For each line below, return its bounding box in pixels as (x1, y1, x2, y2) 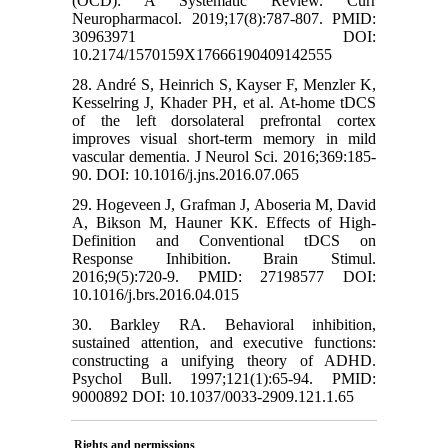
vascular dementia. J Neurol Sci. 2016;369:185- (71, 147, 377, 165)
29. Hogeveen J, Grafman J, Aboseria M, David (71, 195, 377, 213)
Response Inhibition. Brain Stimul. (71, 249, 377, 267)
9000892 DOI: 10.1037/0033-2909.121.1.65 (71, 387, 354, 405)
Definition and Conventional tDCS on (71, 231, 377, 249)
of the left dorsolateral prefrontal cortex (71, 111, 377, 129)
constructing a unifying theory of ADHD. (71, 351, 377, 369)
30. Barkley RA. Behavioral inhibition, (71, 315, 377, 333)
